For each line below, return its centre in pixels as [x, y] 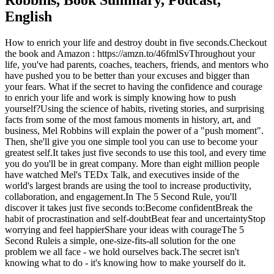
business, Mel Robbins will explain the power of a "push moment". [134, 130]
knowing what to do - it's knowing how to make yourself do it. [125, 262]
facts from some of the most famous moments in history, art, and [128, 119]
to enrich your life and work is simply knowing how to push [120, 97]
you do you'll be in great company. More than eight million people [132, 163]
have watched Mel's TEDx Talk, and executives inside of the [122, 174]
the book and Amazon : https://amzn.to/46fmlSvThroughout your [130, 53]
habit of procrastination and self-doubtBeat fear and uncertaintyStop [135, 218]
